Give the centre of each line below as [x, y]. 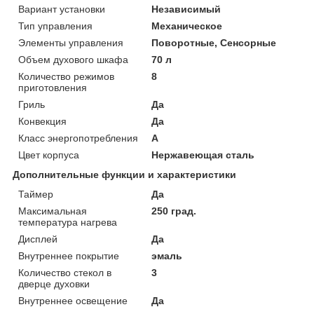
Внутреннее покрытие [69, 255]
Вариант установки [62, 9]
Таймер [36, 194]
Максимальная [53, 211]
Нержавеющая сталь [203, 155]
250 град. [174, 211]
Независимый [186, 9]
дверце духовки [54, 284]
